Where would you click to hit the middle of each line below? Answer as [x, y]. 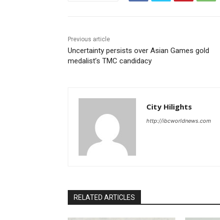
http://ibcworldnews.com [179, 121]
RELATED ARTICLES [104, 198]
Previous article [89, 40]
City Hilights [169, 107]
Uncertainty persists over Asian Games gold [138, 51]
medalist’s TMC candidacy [110, 61]
